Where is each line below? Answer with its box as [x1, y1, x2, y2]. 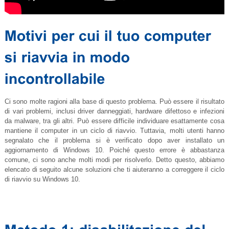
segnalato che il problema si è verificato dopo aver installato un [4, 136, 225, 145]
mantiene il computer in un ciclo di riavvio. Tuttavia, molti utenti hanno [4, 127, 225, 135]
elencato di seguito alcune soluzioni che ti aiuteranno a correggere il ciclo [4, 166, 225, 174]
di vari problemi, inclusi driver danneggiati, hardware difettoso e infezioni [4, 107, 225, 116]
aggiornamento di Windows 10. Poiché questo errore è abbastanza [4, 146, 225, 154]
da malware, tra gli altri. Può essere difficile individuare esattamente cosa [4, 117, 225, 125]
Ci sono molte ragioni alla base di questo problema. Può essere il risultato [4, 98, 225, 106]
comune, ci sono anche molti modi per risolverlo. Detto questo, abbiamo [4, 156, 225, 164]
